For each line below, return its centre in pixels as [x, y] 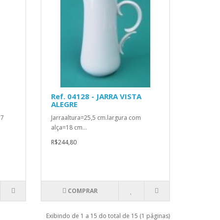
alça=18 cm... [69, 128]
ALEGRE [65, 104]
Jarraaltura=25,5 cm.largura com [96, 118]
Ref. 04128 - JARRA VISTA [96, 96]
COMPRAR [82, 191]
